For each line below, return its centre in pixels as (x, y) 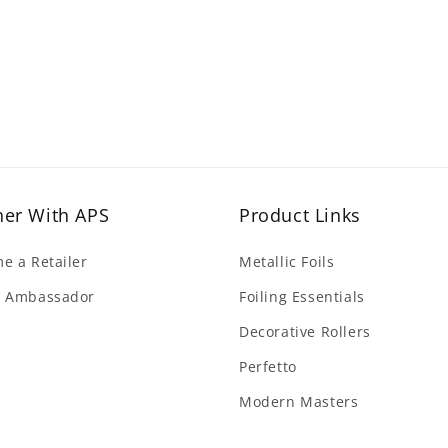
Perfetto (268, 366)
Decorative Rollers (305, 331)
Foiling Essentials (302, 296)
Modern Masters (299, 401)
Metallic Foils (287, 261)
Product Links (300, 215)
